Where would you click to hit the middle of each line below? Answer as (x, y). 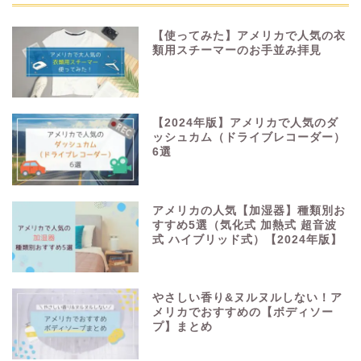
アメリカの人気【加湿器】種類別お (249, 210)
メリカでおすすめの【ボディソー (243, 312)
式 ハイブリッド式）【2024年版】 (248, 239)
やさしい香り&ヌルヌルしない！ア (248, 297)
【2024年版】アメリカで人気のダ (246, 123)
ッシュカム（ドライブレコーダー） (249, 138)
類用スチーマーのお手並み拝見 (243, 51)
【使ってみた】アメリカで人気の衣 (249, 36)
